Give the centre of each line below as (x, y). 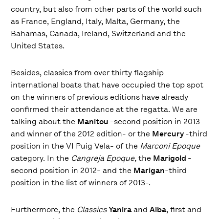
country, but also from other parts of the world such (107, 9)
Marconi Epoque (170, 146)
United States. (38, 45)
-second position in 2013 (155, 121)
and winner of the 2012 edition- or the (82, 133)
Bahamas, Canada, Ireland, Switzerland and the (99, 33)
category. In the (41, 158)
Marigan (149, 170)
